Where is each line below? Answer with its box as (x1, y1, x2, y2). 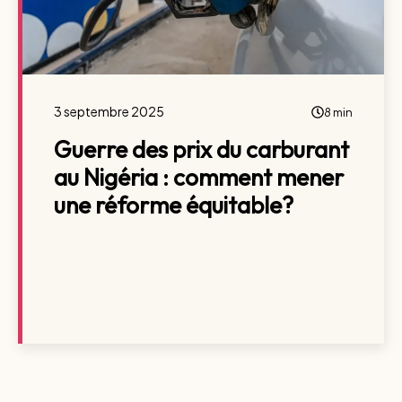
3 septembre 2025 (54, 103, 164, 119)
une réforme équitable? (54, 190, 293, 220)
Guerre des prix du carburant (54, 135, 349, 164)
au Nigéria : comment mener (54, 162, 344, 192)
